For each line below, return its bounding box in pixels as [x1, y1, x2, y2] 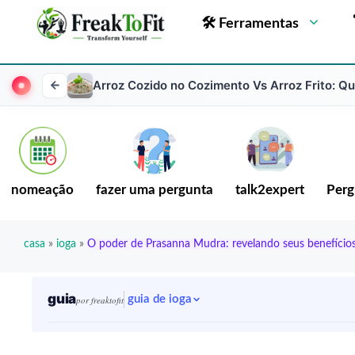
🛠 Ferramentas [201, 17, 299, 31]
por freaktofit [76, 294, 124, 306]
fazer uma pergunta [96, 184, 213, 197]
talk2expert [235, 184, 304, 197]
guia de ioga [128, 293, 193, 305]
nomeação [11, 184, 74, 197]
